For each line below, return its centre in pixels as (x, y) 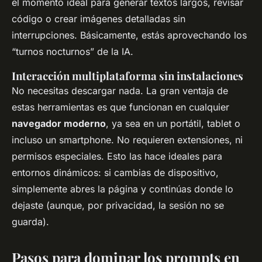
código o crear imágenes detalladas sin (99, 19)
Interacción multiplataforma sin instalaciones (127, 76)
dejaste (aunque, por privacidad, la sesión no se (118, 206)
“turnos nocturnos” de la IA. (73, 52)
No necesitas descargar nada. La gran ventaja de (120, 91)
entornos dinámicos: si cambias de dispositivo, (115, 173)
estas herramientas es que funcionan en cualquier (120, 107)
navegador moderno (59, 124)
